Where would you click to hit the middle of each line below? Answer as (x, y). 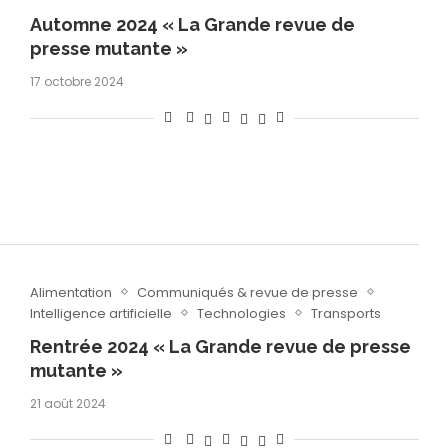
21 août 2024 (67, 403)
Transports (345, 313)
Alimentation (70, 292)
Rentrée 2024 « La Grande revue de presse (220, 346)
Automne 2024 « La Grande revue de (192, 25)
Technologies (241, 313)
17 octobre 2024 (76, 82)
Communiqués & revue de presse (247, 292)
